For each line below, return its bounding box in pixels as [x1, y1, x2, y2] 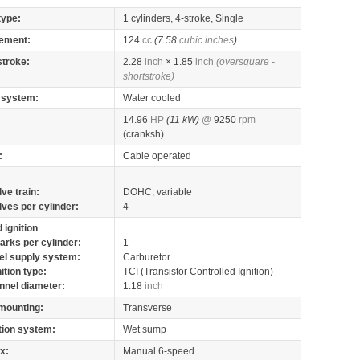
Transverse [123, 302, 172, 313]
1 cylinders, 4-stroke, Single [123, 13, 243, 24]
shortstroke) [123, 71, 174, 82]
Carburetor [123, 252, 170, 263]
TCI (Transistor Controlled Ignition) [123, 266, 273, 277]
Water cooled [123, 92, 181, 104]
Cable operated [123, 150, 191, 162]
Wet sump [123, 324, 166, 335]
